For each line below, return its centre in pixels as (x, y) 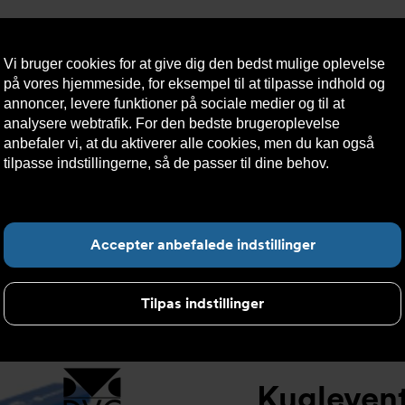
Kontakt (139, 131)
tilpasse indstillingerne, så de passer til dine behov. (166, 163)
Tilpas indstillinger (202, 303)
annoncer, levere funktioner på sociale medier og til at (174, 104)
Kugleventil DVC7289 (113, 206)
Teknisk (225, 131)
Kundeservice (350, 131)
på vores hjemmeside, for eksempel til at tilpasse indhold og (194, 84)
